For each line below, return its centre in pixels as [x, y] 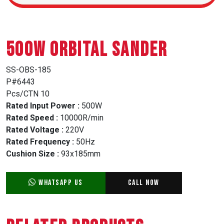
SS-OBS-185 [28, 70]
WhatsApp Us [59, 183]
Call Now [143, 183]
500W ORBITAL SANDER [87, 50]
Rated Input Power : [43, 106]
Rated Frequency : [40, 142]
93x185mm [80, 154]
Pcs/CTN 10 [28, 94]
